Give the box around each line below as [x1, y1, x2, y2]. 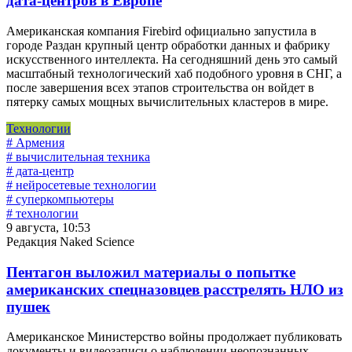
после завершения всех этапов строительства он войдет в [6, 80, 314, 94]
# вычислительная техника [6, 149, 150, 163]
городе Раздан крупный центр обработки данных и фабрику [6, 38, 330, 52]
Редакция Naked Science [6, 234, 134, 248]
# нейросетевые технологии [6, 178, 156, 192]
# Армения [6, 135, 64, 149]
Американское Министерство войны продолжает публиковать [6, 330, 342, 344]
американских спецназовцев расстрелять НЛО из [6, 280, 343, 298]
